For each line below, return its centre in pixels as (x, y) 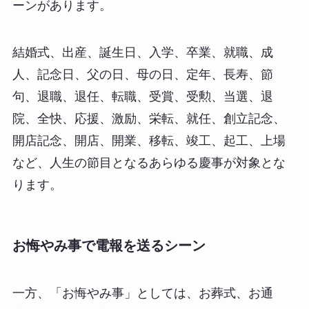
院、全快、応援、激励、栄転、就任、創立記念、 (149, 118)
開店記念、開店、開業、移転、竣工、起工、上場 (149, 140)
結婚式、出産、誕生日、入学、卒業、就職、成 (142, 52)
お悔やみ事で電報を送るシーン (109, 245)
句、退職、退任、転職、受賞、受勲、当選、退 (142, 96)
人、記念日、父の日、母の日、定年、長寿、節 (142, 74)
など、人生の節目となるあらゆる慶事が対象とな (149, 162)
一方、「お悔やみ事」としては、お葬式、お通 (142, 293)
